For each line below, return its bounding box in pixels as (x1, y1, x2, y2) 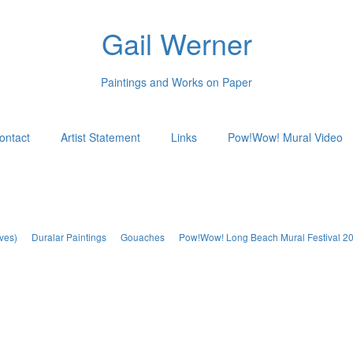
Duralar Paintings (31, 230, 106, 243)
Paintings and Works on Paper (101, 73, 252, 90)
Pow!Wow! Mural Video (227, 129, 343, 145)
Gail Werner (101, 23, 252, 63)
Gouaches (120, 230, 165, 243)
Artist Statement (60, 129, 140, 145)
